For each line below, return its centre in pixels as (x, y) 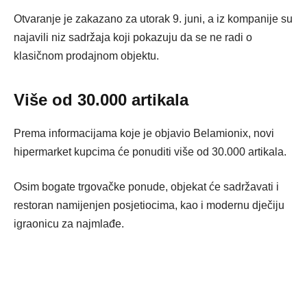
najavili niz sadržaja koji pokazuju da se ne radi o (133, 37)
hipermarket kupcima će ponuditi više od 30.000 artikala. (150, 151)
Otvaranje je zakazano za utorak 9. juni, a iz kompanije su (153, 19)
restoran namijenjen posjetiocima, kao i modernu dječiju (149, 206)
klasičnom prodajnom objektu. (86, 56)
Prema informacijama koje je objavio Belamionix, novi (144, 133)
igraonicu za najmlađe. (69, 224)
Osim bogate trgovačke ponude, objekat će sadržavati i (146, 187)
